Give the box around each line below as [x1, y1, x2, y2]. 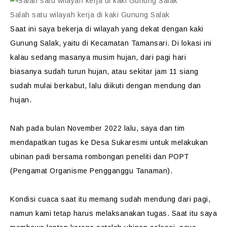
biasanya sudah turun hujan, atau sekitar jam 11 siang [10, 67, 199, 75]
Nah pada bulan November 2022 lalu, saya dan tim [10, 124, 185, 132]
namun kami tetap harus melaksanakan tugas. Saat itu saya [10, 209, 217, 217]
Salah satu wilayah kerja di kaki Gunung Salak [10, 11, 170, 19]
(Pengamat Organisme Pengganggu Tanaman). [10, 167, 172, 175]
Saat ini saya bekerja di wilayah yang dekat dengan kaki [10, 25, 204, 33]
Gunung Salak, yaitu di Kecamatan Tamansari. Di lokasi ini [10, 39, 212, 47]
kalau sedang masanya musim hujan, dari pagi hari [10, 53, 186, 61]
